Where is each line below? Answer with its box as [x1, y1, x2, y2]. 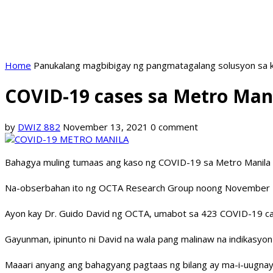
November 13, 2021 [63, 121, 148, 133]
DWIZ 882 [18, 121, 60, 133]
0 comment [151, 121, 198, 133]
